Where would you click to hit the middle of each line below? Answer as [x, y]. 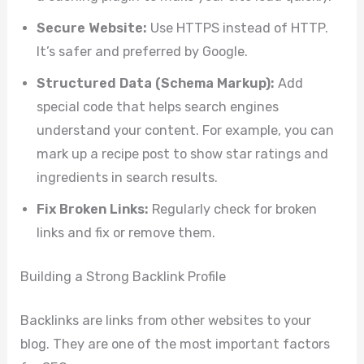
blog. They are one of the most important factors [175, 344]
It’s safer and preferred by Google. [143, 52]
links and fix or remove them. [126, 233]
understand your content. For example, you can [186, 131]
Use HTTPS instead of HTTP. [238, 28]
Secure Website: [92, 28]
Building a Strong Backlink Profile [123, 276]
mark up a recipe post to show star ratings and [183, 154]
